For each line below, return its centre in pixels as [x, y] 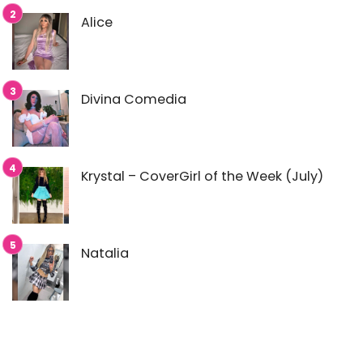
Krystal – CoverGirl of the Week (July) [202, 176]
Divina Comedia [134, 99]
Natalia [105, 253]
